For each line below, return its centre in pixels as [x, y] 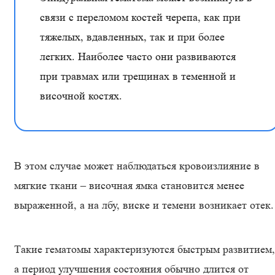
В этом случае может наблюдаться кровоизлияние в [137, 166]
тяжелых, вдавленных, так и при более [132, 37]
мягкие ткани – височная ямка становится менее [129, 185]
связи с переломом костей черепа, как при [140, 17]
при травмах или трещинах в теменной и [138, 76]
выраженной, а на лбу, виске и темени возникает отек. [144, 205]
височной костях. [81, 96]
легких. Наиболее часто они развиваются [138, 56]
